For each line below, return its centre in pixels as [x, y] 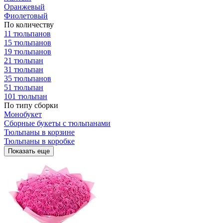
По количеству [29, 25]
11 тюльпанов [27, 34]
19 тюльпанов [28, 52]
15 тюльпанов [28, 43]
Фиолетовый [26, 16]
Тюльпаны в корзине [39, 132]
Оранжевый [24, 7]
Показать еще [29, 151]
